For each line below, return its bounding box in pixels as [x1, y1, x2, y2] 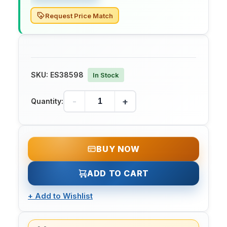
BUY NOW [96, 144, 140, 155]
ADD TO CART [87, 168, 149, 179]
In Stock [93, 71, 119, 80]
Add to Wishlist [35, 191, 93, 201]
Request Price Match [45, 11, 113, 20]
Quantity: [31, 97, 63, 106]
